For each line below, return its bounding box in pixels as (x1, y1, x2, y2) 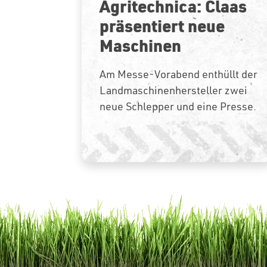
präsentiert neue (100, 14, 225, 37)
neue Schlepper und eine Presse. (100, 99, 256, 113)
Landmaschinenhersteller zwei (100, 83, 247, 97)
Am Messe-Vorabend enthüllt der (100, 67, 257, 81)
